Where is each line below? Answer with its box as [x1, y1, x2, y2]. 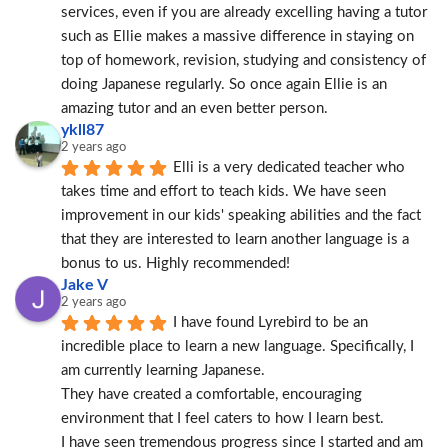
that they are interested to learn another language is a [61, 232, 409, 247]
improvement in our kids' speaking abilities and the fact [61, 208, 421, 223]
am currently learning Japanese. [61, 363, 265, 378]
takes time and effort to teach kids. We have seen [61, 184, 386, 199]
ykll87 [61, 122, 104, 138]
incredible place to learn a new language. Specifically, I [61, 339, 414, 354]
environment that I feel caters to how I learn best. [61, 411, 384, 426]
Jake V [61, 277, 108, 293]
